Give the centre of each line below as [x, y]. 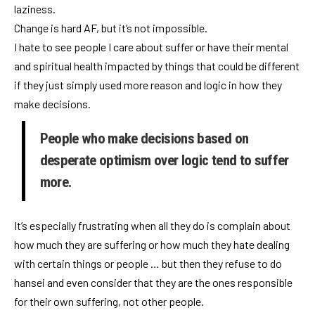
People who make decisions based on [144, 139]
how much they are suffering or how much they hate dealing [152, 244]
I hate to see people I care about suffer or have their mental [151, 47]
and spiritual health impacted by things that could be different [157, 66]
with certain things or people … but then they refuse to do [148, 263]
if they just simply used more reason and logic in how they [148, 85]
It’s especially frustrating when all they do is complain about [152, 225]
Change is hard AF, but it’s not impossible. [111, 28]
